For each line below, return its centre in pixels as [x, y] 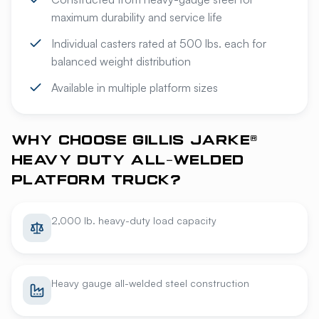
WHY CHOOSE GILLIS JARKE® [135, 141]
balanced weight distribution [121, 61]
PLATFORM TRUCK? [96, 181]
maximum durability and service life [137, 17]
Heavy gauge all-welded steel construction [150, 283]
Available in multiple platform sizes [135, 88]
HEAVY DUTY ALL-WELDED [128, 161]
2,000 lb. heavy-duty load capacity [134, 220]
